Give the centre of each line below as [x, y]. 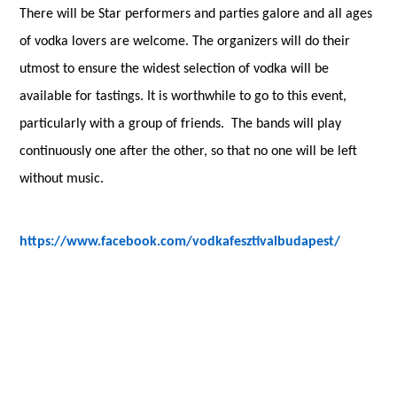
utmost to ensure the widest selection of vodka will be [175, 70]
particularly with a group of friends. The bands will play [181, 125]
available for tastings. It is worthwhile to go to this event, [183, 97]
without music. [66, 179]
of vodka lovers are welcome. [105, 42]
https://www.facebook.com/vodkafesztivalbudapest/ [180, 242]
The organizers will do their [270, 42]
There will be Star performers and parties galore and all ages [196, 15]
